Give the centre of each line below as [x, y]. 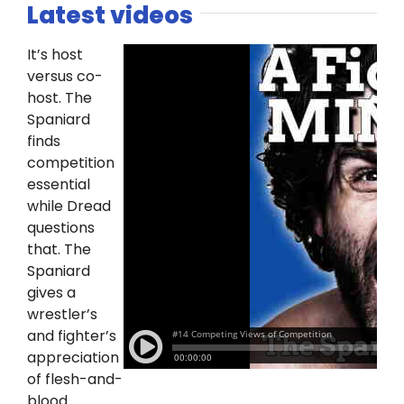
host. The [59, 97]
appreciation [73, 357]
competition [70, 162]
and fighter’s [71, 335]
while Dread [69, 206]
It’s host [55, 54]
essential [58, 184]
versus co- [64, 76]
